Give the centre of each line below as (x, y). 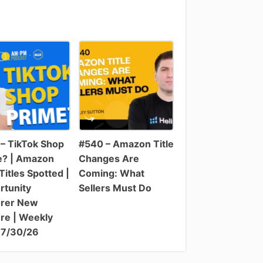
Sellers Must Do (115, 188)
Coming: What (111, 173)
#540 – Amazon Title (126, 144)
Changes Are (109, 158)
